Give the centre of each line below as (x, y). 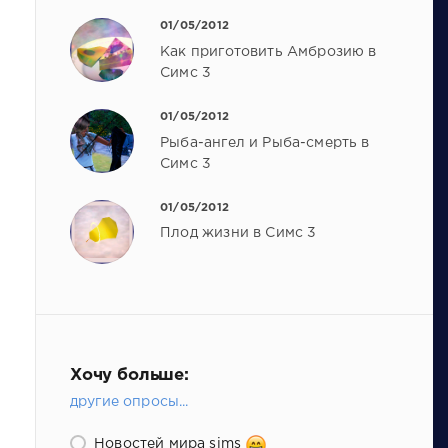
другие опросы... (129, 401)
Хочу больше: (129, 375)
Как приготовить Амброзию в (268, 51)
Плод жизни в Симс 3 (238, 233)
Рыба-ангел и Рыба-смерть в (265, 142)
